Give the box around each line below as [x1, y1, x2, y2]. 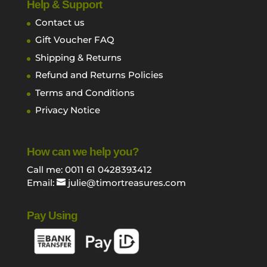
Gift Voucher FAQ [35, 34, 114, 46]
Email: [26, 177, 57, 189]
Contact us [35, 16, 85, 28]
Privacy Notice [35, 104, 100, 116]
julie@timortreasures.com [67, 177, 186, 189]
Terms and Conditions [35, 86, 135, 98]
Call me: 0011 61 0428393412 [26, 164, 152, 176]
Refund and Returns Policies [35, 69, 163, 81]
